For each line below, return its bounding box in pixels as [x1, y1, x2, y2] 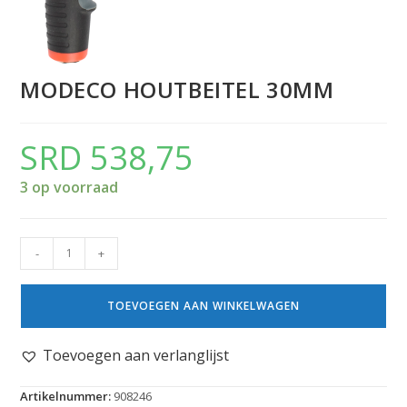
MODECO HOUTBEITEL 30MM [20, 74, 334, 104]
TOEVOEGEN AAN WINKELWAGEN [107, 297, 300, 313]
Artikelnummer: [20, 387, 114, 404]
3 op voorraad [20, 176, 119, 197]
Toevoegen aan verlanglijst [43, 344, 230, 365]
